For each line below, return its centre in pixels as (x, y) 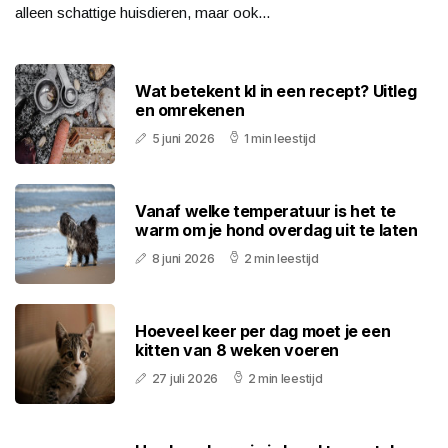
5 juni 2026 (183, 139)
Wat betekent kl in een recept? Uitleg (276, 91)
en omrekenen (190, 110)
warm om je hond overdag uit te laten (276, 230)
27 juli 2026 (185, 379)
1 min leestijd (279, 139)
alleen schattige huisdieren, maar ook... (142, 13)
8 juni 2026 (183, 259)
